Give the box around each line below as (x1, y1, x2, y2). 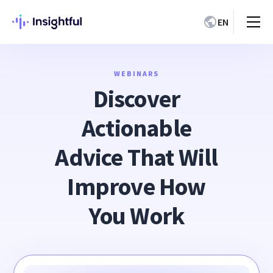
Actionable (82, 113, 191, 143)
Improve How (67, 171, 206, 202)
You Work (88, 200, 185, 231)
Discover (93, 83, 180, 114)
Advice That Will (55, 142, 218, 172)
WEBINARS (114, 69, 159, 78)
